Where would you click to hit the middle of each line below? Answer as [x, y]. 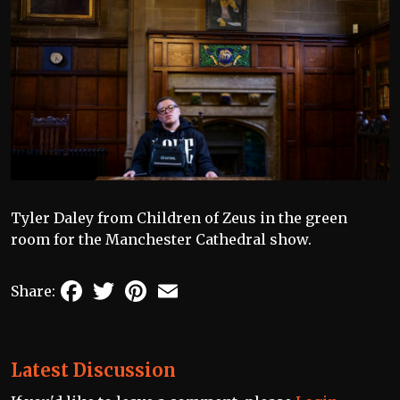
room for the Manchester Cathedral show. [161, 239]
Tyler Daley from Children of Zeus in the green [179, 217]
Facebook [120, 283]
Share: [33, 291]
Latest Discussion [93, 370]
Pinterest [183, 283]
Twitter [145, 283]
